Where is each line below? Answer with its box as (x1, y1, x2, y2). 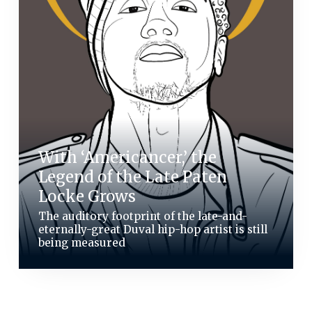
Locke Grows (38, 187, 136, 207)
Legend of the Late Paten (38, 167, 227, 187)
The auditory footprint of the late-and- (38, 210, 247, 224)
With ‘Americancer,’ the (38, 148, 217, 168)
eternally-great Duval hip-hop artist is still (38, 223, 267, 237)
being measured (38, 236, 125, 250)
